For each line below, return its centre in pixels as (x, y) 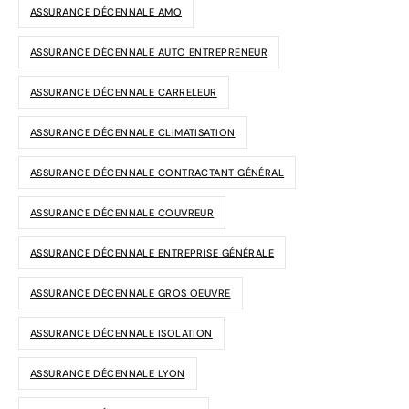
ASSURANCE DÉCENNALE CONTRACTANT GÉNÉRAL (157, 172)
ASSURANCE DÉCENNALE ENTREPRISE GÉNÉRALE (152, 252)
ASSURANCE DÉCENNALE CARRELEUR (124, 92)
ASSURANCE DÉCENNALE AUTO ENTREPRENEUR (149, 52)
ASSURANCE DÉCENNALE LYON (108, 373)
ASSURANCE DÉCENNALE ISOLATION (121, 333)
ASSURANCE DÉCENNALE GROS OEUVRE (131, 293)
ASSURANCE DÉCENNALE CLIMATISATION (133, 132)
